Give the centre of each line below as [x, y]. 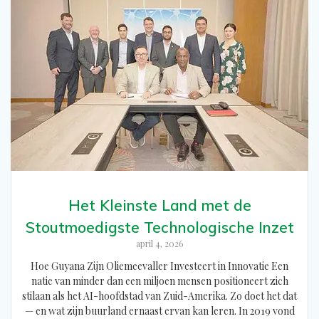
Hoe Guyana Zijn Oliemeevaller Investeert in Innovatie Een [159, 266]
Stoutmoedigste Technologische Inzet [159, 227]
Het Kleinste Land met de [159, 205]
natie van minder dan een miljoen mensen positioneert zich [159, 281]
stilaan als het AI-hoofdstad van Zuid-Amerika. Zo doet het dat [159, 296]
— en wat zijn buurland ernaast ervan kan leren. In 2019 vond [159, 310]
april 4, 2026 [159, 243]
